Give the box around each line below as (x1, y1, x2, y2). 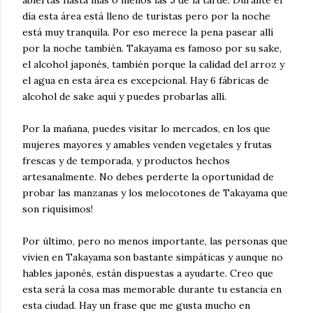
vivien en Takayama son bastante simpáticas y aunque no (22, 251, 283, 263)
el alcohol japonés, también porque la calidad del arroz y (22, 58, 284, 71)
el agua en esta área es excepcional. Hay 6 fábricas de (22, 74, 269, 87)
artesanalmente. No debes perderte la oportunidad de (22, 170, 274, 183)
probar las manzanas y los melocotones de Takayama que (22, 187, 288, 199)
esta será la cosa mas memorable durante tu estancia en (22, 283, 282, 296)
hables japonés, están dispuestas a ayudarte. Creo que (22, 267, 273, 279)
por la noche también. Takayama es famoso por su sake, (22, 42, 282, 54)
